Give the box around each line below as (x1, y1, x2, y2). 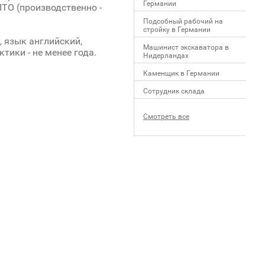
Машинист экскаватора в (143, 43, 229, 51)
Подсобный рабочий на (143, 17, 223, 25)
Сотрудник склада (143, 87, 205, 95)
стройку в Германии (143, 25, 211, 34)
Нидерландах (143, 51, 189, 60)
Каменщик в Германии (143, 69, 219, 77)
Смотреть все (143, 112, 189, 121)
